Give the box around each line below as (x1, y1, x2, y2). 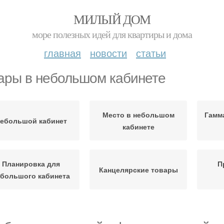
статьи (136, 45, 166, 60)
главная (44, 45, 81, 60)
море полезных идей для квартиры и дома (32, 27, 192, 41)
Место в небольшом (102, 109, 174, 119)
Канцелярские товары (98, 164, 178, 174)
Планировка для (1, 158, 60, 168)
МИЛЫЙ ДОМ (73, 10, 150, 27)
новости (90, 45, 127, 60)
